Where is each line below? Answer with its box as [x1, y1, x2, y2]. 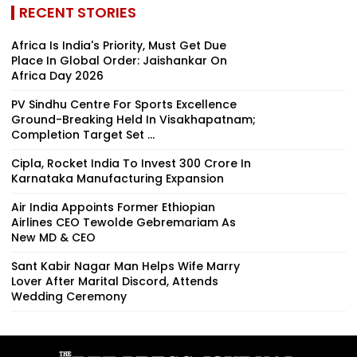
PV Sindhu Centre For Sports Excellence [11, 96, 237, 112]
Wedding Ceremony [11, 288, 127, 304]
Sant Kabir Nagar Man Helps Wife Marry [11, 257, 240, 274]
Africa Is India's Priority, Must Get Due [11, 37, 226, 53]
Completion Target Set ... [11, 126, 155, 143]
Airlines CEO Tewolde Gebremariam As [11, 214, 236, 230]
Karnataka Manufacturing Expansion [11, 170, 224, 186]
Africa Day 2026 [11, 67, 104, 84]
